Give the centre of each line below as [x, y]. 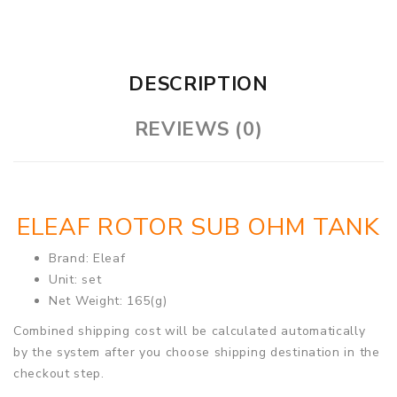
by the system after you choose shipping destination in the [197, 352]
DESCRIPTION [198, 84]
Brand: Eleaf [87, 258]
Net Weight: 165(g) [108, 300]
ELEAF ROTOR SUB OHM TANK [198, 227]
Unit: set [75, 279]
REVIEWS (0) [198, 129]
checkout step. [59, 373]
